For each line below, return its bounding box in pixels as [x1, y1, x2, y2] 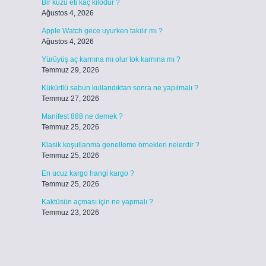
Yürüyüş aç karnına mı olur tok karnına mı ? [41, 55, 180, 64]
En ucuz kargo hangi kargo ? [41, 169, 134, 178]
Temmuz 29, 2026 [41, 66, 99, 74]
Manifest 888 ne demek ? [41, 112, 123, 121]
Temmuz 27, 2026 [41, 94, 99, 103]
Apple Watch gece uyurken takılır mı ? [41, 27, 163, 35]
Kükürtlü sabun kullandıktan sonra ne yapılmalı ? [41, 84, 198, 92]
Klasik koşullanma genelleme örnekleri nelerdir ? [41, 141, 199, 149]
